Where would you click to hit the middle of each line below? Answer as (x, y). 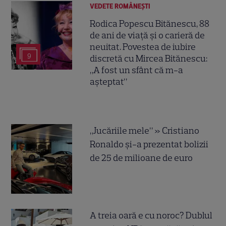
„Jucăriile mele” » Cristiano (145, 131)
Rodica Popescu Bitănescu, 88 (150, 24)
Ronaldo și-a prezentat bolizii (149, 145)
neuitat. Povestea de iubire (143, 47)
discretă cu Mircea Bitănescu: (149, 59)
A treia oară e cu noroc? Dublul (151, 215)
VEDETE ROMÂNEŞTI (120, 7)
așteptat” (109, 82)
